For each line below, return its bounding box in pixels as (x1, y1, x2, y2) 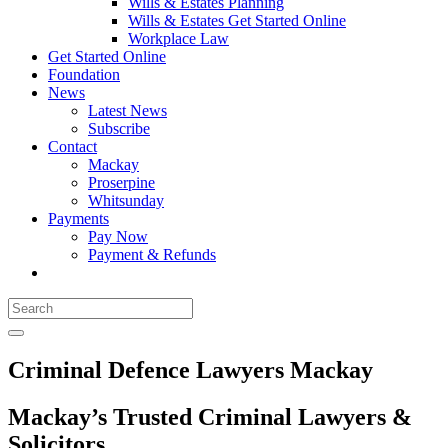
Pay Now (88, 228, 148, 245)
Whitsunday (88, 192, 164, 209)
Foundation (48, 66, 120, 83)
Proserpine (88, 174, 155, 191)
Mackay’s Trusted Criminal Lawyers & (8, 403, 412, 430)
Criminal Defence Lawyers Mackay (8, 356, 373, 383)
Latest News (88, 102, 167, 119)
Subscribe (88, 120, 150, 137)
